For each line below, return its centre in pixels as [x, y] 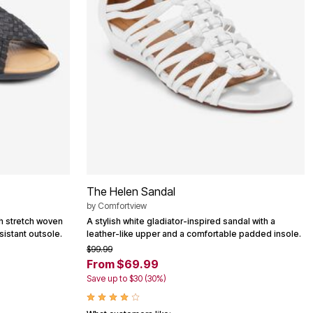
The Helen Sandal [131, 191]
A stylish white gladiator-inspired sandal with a [181, 221]
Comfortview [122, 205]
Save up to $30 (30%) [126, 278]
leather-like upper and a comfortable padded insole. [194, 233]
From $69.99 [123, 264]
